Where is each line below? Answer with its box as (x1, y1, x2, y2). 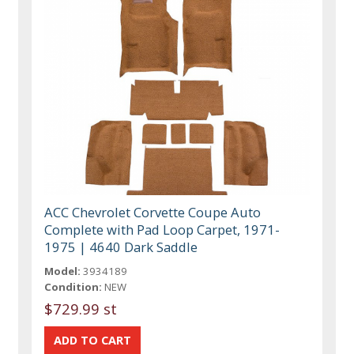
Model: (44, 264, 81, 279)
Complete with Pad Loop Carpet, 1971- (44, 220, 281, 239)
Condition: (44, 280, 103, 295)
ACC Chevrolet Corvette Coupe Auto (44, 203, 262, 222)
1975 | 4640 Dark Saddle (44, 238, 198, 257)
